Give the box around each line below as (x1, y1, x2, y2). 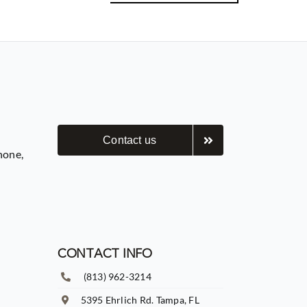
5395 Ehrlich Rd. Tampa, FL (80, 293, 199, 306)
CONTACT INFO (57, 248, 152, 261)
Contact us (103, 134, 157, 147)
